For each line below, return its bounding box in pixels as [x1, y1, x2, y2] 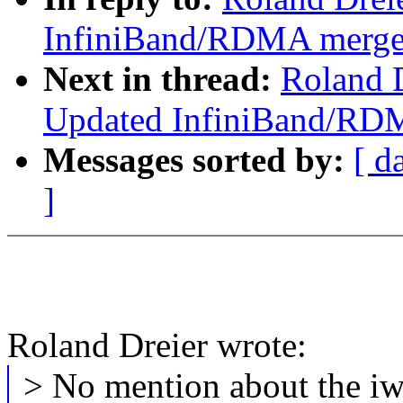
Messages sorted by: [43, 140, 354, 180]
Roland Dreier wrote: [7, 326, 307, 365]
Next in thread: [43, 59, 281, 99]
